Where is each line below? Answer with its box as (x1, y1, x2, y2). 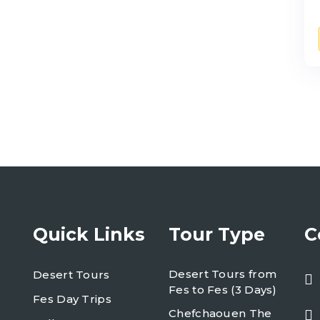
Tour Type (169, 224, 265, 245)
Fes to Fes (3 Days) (169, 283, 277, 296)
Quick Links (33, 224, 145, 245)
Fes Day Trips (33, 292, 111, 306)
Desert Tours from (169, 267, 277, 281)
